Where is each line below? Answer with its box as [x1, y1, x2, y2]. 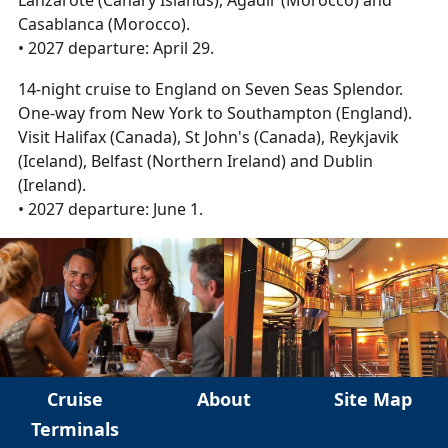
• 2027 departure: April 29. [18, 37, 214, 60]
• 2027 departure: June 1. [18, 198, 203, 221]
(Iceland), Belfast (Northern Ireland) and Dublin [18, 150, 373, 173]
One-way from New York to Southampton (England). [18, 102, 412, 125]
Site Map [334, 386, 413, 411]
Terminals [30, 416, 119, 441]
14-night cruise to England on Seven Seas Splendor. [18, 78, 403, 101]
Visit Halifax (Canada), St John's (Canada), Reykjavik [18, 126, 399, 149]
